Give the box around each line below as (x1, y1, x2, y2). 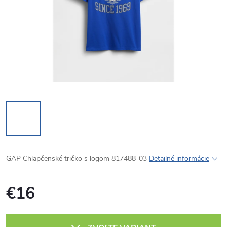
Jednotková (6, 203, 41, 212)
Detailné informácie (149, 154, 209, 163)
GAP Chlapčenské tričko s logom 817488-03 (6, 154, 149, 163)
